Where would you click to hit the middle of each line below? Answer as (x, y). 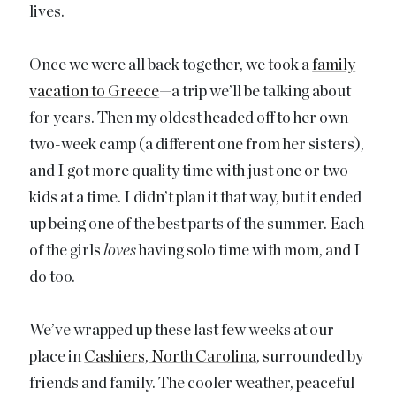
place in (57, 357)
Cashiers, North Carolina (171, 357)
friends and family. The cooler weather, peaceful (192, 384)
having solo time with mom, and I (249, 251)
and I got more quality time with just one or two (189, 171)
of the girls (67, 251)
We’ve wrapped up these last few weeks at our (182, 331)
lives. (47, 12)
